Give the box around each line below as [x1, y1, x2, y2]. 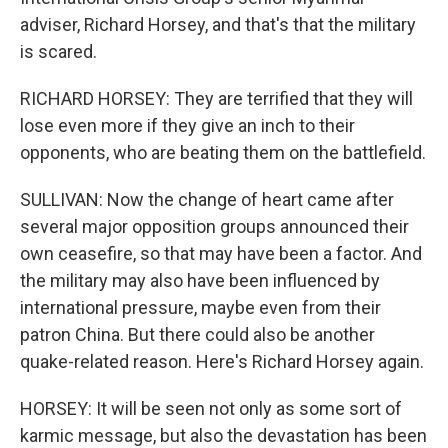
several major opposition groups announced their [20, 216, 409, 237]
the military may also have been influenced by [20, 270, 380, 291]
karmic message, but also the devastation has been [20, 425, 427, 446]
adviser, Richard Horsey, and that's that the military [20, 14, 416, 35]
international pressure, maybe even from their [20, 297, 381, 318]
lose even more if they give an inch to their [20, 115, 355, 136]
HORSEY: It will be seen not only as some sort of [20, 398, 402, 419]
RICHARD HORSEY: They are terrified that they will [20, 88, 413, 109]
